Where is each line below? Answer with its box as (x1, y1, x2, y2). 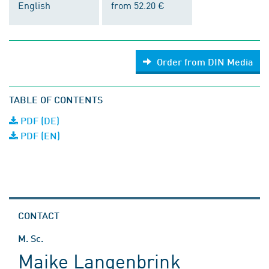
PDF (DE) (18, 115, 59, 126)
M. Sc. (18, 232, 43, 244)
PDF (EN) (18, 130, 60, 141)
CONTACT (18, 210, 59, 221)
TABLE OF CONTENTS (9, 94, 103, 105)
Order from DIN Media (157, 56, 253, 67)
